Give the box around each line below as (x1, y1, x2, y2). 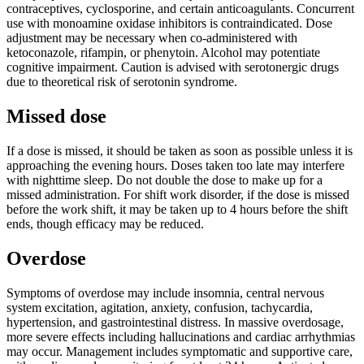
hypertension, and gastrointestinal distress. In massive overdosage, (6, 314, 344, 329)
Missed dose (6, 105, 106, 127)
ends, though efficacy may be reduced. (6, 216, 204, 231)
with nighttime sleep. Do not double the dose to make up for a (6, 172, 323, 187)
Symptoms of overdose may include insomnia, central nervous (6, 285, 324, 300)
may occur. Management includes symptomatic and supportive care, (6, 344, 353, 358)
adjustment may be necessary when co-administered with (6, 31, 297, 45)
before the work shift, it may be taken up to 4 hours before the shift (6, 201, 348, 216)
